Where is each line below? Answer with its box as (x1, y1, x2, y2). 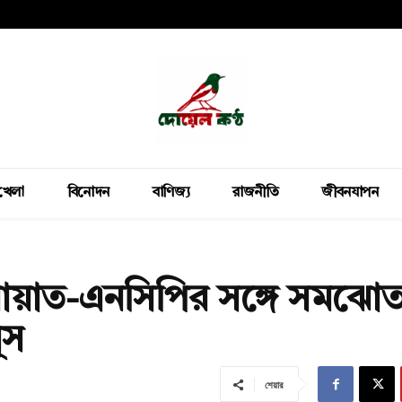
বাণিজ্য (152, 186, 189, 200)
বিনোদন (66, 186, 109, 200)
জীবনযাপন (321, 186, 378, 200)
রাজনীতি (232, 186, 278, 200)
